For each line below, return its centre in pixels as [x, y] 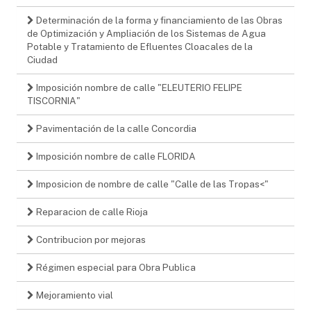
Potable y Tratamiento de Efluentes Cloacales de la [140, 46]
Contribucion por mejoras [90, 239]
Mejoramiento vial [74, 295]
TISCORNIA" [54, 100]
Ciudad [42, 59]
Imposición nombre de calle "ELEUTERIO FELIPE [138, 87]
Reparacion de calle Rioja [91, 211]
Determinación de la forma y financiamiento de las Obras [158, 20]
